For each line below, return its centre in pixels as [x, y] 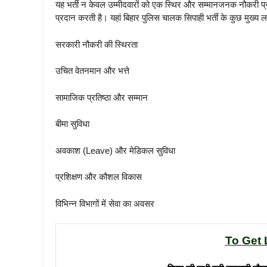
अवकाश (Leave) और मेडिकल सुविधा [115, 150]
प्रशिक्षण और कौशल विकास [99, 177]
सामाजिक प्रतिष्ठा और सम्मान [102, 97]
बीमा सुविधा [72, 124]
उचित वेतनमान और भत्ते [92, 71]
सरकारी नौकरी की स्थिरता [97, 44]
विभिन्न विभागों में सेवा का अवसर [105, 203]
